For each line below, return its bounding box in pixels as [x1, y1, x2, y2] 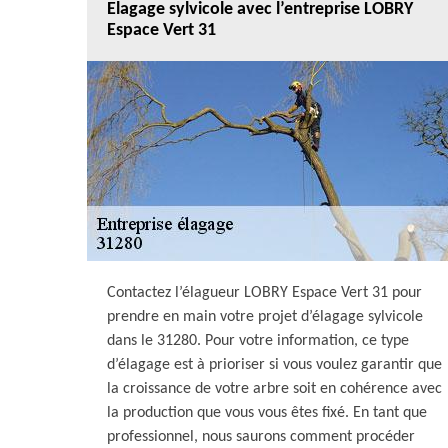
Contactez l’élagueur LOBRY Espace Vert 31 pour [107, 285, 422, 301]
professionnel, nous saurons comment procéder [107, 429, 415, 445]
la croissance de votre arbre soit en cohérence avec [107, 381, 442, 397]
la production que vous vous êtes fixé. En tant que [107, 405, 427, 421]
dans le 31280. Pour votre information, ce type [107, 333, 409, 349]
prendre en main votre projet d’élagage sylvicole [107, 309, 423, 325]
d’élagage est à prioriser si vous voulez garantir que [107, 357, 442, 373]
